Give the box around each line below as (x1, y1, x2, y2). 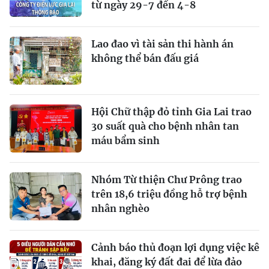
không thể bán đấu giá (91, 52, 199, 64)
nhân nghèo (91, 202, 150, 214)
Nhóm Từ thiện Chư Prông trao (91, 173, 242, 186)
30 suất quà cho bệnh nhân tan (91, 119, 239, 132)
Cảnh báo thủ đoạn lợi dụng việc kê (91, 241, 259, 253)
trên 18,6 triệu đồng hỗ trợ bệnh (91, 187, 247, 200)
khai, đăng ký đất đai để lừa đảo (91, 255, 242, 268)
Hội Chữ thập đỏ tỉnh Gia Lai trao (91, 105, 252, 118)
